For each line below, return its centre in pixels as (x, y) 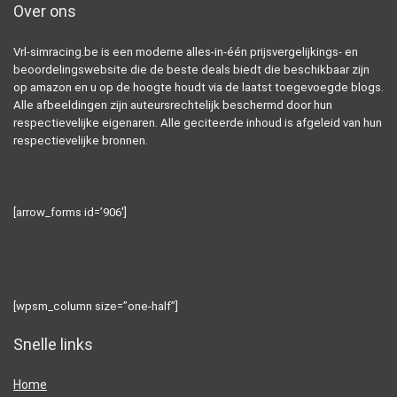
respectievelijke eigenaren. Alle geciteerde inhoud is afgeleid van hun (198, 123)
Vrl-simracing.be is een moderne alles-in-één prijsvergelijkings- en (186, 52)
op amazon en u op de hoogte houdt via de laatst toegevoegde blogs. (198, 88)
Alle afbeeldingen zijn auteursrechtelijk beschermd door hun (173, 105)
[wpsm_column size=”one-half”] (96, 307)
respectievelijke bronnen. (81, 141)
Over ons (45, 12)
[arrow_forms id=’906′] (70, 213)
